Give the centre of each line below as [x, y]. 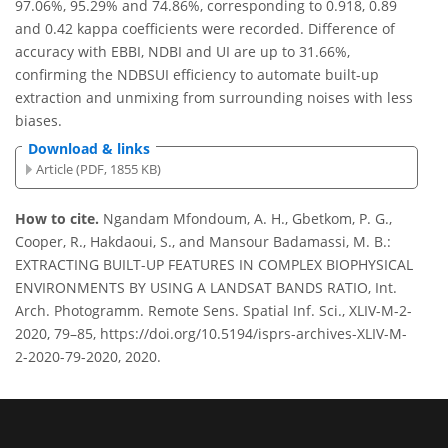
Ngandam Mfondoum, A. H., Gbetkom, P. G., [247, 219]
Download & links [89, 149]
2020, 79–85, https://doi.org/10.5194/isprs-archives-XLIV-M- [211, 334]
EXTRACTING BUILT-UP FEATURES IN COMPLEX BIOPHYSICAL [214, 265]
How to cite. [59, 219]
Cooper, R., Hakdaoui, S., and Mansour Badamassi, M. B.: [203, 242]
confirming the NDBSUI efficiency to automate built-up [197, 75]
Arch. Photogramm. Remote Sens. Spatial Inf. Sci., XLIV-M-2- [213, 311]
